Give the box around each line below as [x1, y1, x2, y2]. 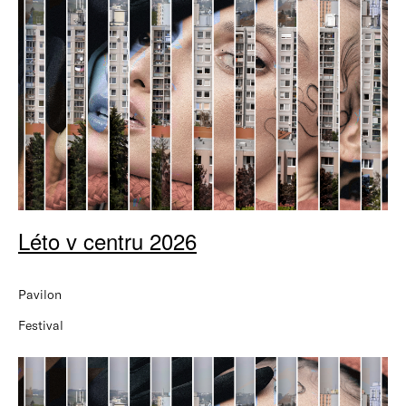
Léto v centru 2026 [18, 225, 197, 256]
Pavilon [18, 286, 62, 302]
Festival [18, 317, 63, 333]
